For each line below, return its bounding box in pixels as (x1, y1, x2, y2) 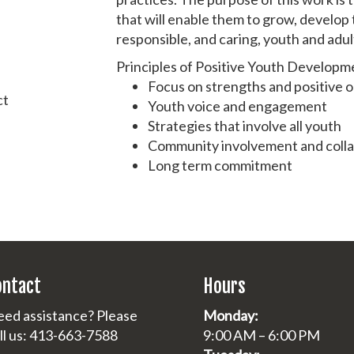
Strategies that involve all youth (148, 116, 342, 134)
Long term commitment (148, 156, 293, 174)
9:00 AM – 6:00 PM (203, 326, 320, 344)
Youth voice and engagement (148, 96, 328, 115)
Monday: (203, 306, 258, 324)
